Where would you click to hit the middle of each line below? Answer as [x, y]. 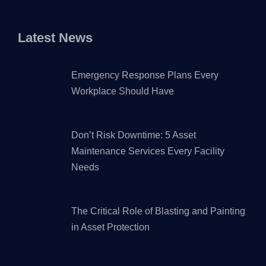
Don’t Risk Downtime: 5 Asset [134, 135]
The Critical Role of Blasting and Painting [158, 211]
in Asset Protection [110, 227]
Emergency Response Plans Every [145, 75]
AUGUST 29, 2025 [104, 243]
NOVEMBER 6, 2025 [109, 183]
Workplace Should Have [123, 91]
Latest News [55, 37]
